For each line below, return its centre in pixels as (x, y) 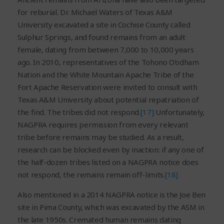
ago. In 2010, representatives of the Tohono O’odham (108, 62)
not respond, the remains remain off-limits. (91, 175)
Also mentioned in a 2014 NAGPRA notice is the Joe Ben (111, 195)
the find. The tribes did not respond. (79, 112)
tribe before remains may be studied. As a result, (101, 137)
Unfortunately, (179, 112)
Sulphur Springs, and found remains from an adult (101, 37)
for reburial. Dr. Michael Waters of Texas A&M (95, 12)
